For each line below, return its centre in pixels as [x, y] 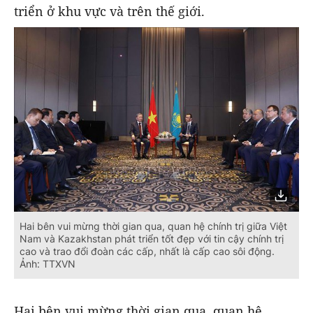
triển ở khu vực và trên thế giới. [109, 11]
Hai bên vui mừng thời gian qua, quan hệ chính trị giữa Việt [153, 226]
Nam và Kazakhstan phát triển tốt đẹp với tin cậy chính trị [152, 239]
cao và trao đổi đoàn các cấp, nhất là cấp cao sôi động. [147, 252]
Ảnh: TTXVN [48, 264]
